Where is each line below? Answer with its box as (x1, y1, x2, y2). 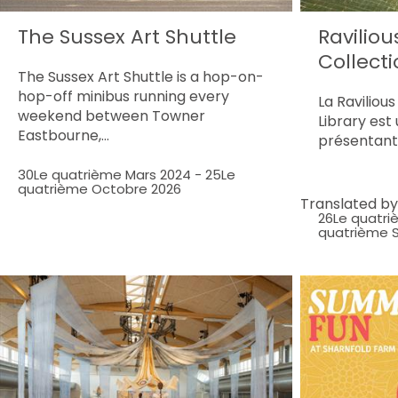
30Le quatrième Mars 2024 (18, 164, 191, 184)
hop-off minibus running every (18, 85, 229, 107)
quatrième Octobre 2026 (18, 179, 181, 198)
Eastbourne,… (18, 124, 109, 146)
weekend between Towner (18, 105, 205, 126)
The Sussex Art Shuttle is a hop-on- (18, 66, 264, 87)
